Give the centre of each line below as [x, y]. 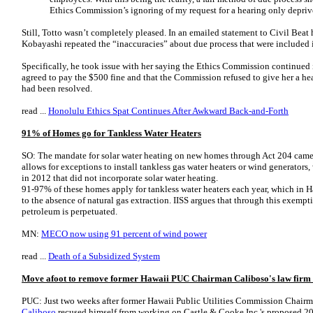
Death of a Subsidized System [104, 256]
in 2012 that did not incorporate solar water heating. [120, 178]
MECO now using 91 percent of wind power [124, 234]
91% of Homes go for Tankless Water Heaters [111, 133]
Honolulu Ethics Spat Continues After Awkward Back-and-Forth [168, 111]
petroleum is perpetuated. [70, 211]
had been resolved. [57, 88]
